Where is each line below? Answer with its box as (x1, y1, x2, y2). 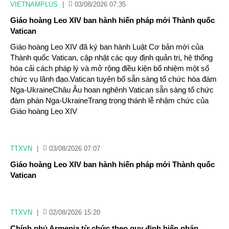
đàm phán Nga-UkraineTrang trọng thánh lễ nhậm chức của (10, 96, 209, 105)
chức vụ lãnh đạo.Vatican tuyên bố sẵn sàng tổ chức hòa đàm (10, 75, 217, 83)
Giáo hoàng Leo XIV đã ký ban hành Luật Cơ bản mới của (10, 42, 203, 51)
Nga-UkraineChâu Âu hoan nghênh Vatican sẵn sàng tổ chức (10, 85, 214, 94)
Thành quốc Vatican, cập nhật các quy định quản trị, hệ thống (10, 53, 213, 62)
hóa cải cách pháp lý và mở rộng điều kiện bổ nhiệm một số (10, 64, 209, 73)
